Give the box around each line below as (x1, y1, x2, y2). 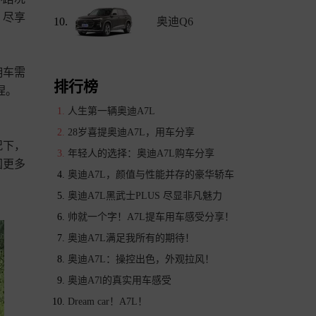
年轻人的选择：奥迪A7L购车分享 (68, 148, 214, 159)
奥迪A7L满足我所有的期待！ (68, 233, 195, 243)
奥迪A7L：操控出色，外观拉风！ (68, 254, 214, 265)
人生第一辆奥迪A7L (68, 106, 155, 116)
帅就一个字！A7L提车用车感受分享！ (68, 212, 234, 222)
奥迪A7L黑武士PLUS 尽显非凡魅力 (68, 190, 222, 201)
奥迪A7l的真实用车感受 (68, 275, 171, 286)
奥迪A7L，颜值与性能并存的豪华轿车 (68, 169, 234, 180)
